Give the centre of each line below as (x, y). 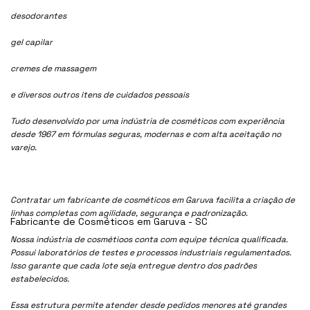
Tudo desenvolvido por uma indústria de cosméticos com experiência (148, 121)
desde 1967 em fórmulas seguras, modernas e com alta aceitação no (146, 134)
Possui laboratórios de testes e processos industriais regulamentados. (151, 252)
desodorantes (39, 16)
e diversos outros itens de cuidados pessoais (100, 94)
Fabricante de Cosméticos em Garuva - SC (109, 221)
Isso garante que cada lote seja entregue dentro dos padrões (134, 265)
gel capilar (32, 42)
